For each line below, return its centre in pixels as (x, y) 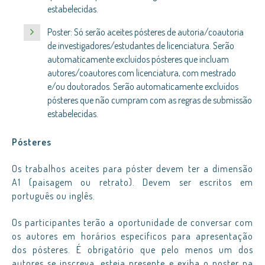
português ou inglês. (54, 196)
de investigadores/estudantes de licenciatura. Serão (141, 46)
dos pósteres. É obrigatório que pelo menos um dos (132, 250)
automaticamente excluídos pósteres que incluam (138, 59)
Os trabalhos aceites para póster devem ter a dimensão (132, 169)
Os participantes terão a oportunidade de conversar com (132, 222)
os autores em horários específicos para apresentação (132, 236)
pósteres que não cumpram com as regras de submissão (150, 100)
